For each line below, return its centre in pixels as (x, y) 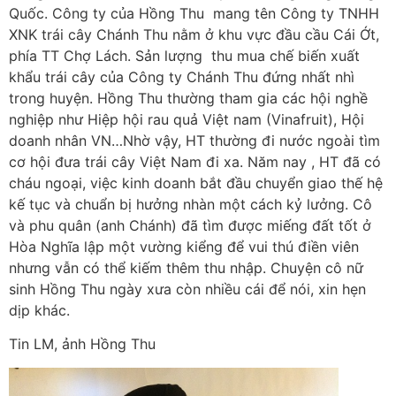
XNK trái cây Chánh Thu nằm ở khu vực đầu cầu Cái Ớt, (194, 34)
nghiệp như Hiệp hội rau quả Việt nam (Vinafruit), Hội (187, 119)
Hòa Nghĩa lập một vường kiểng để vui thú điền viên (184, 246)
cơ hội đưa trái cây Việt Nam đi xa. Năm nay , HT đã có (195, 161)
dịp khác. (39, 310)
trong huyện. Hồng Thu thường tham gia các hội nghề (188, 98)
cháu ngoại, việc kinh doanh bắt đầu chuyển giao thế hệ (196, 183)
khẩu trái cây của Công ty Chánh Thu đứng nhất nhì (182, 76)
